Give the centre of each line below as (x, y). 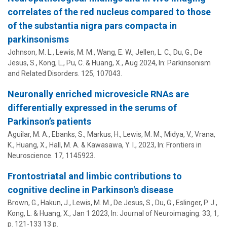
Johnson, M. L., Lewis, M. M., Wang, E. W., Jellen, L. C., (90, 52)
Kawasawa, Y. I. (111, 145)
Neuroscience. (30, 155)
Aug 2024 (140, 63)
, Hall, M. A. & (67, 145)
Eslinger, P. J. (196, 202)
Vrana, (205, 134)
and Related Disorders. (44, 73)
